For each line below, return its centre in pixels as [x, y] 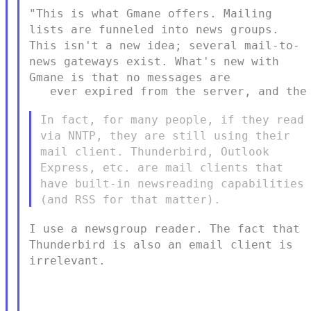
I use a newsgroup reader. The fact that [164, 228]
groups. [254, 29]
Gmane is [60, 77]
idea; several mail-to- [223, 45]
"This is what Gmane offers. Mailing [150, 13]
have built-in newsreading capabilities [173, 183]
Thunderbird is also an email [129, 244]
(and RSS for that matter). [131, 199]
